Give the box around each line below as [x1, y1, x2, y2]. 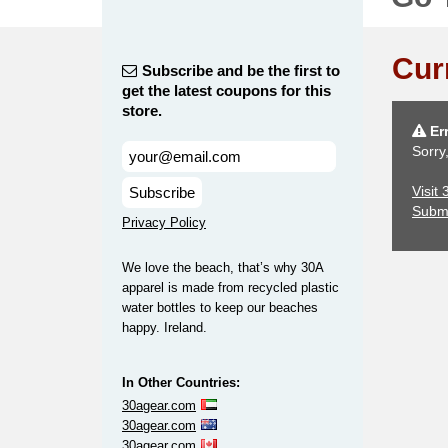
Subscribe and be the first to [142, 62, 340, 79]
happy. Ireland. [122, 320, 207, 335]
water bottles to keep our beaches [122, 300, 318, 315]
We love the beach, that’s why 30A [122, 260, 323, 275]
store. [122, 102, 162, 119]
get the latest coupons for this [122, 82, 331, 99]
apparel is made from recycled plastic [122, 280, 339, 295]
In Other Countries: [122, 375, 240, 390]
